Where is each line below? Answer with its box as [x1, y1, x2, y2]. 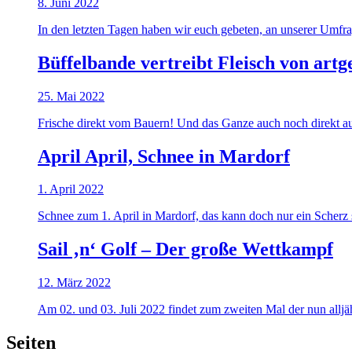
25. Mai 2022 [38, 89, 104, 103]
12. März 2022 [38, 276, 111, 290]
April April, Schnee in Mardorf [38, 145, 290, 167]
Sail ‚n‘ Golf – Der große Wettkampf [38, 239, 333, 260]
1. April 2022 [38, 182, 104, 196]
